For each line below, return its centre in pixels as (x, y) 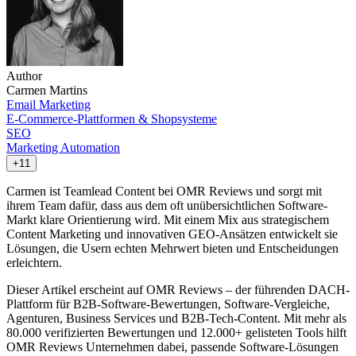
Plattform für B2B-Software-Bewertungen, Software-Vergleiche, (168, 304)
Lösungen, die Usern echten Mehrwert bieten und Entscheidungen (172, 248)
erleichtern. (34, 262)
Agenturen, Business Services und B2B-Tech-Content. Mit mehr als (176, 318)
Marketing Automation (63, 147)
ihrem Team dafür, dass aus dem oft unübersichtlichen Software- (167, 205)
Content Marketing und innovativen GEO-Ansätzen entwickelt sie (172, 234)
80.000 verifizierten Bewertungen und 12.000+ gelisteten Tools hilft (176, 332)
